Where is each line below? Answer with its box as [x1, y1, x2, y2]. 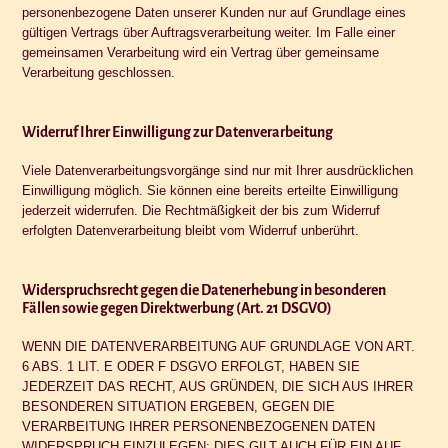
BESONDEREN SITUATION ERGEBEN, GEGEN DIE [22, 398, 336, 414]
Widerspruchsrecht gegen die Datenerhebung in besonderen [22, 281, 387, 298]
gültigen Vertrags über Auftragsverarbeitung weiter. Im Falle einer [22, 24, 396, 40]
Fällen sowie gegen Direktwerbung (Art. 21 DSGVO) [22, 299, 333, 316]
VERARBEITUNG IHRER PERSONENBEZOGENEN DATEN [22, 418, 376, 434]
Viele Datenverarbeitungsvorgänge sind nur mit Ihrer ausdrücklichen [22, 162, 414, 178]
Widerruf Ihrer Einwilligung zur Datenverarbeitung [22, 123, 334, 140]
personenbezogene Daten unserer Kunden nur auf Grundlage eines [22, 4, 407, 20]
